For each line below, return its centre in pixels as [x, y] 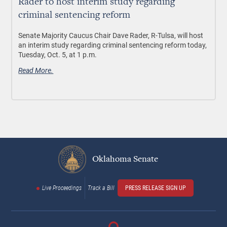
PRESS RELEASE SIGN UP [156, 188]
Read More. [36, 70]
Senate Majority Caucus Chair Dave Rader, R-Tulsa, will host [111, 35]
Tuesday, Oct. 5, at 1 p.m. [58, 54]
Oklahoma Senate [124, 159]
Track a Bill [101, 188]
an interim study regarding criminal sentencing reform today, [113, 45]
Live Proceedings [62, 188]
